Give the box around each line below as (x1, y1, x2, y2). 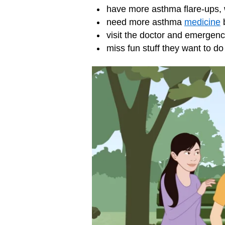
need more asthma (106, 17, 184, 27)
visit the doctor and (106, 30, 185, 40)
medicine (184, 17, 220, 27)
